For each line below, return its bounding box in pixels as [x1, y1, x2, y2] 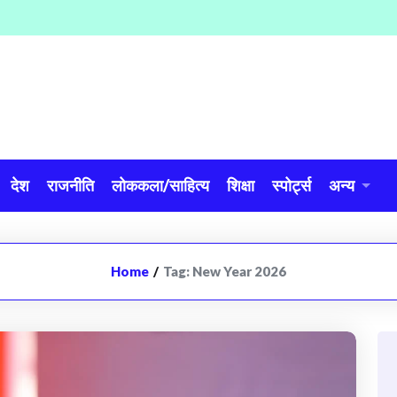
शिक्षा [227, 175, 254, 195]
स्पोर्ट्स [272, 175, 311, 195]
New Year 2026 [192, 263, 286, 279]
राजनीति [47, 175, 94, 195]
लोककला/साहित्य [112, 175, 209, 195]
